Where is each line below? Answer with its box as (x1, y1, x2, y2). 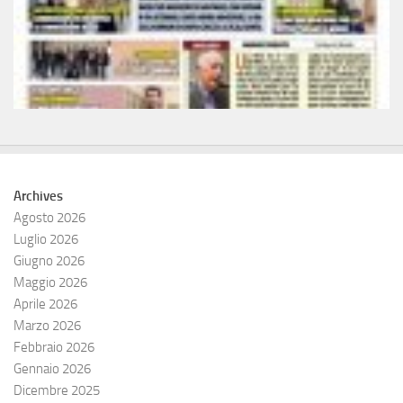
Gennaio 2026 (13, 361, 91, 378)
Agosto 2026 (13, 210, 85, 227)
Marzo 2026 (13, 318, 81, 335)
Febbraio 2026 (13, 339, 94, 356)
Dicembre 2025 (13, 382, 100, 399)
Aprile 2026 (13, 296, 77, 313)
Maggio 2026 (13, 274, 87, 291)
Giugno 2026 (13, 253, 85, 270)
